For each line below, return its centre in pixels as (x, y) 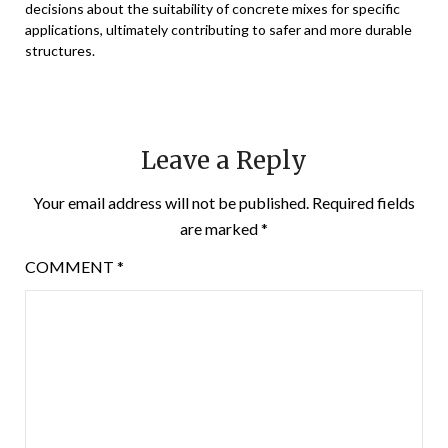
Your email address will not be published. (171, 202)
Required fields (363, 202)
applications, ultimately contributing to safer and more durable (218, 29)
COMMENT (71, 266)
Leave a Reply (224, 160)
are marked (220, 228)
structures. (60, 50)
